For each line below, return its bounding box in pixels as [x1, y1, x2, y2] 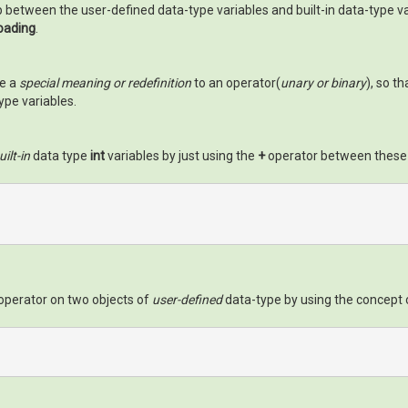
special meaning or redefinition [19, 76, 191, 90]
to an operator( [191, 76, 280, 90]
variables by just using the [105, 148, 258, 163]
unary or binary [280, 76, 366, 90]
